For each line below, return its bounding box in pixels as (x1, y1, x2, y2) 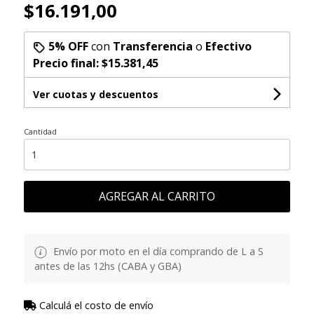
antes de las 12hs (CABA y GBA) (34, 259, 182, 273)
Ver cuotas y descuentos (32, 87, 158, 101)
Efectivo (205, 38, 252, 54)
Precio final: (32, 55, 102, 71)
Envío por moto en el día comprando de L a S (50, 244, 264, 258)
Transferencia (112, 38, 193, 54)
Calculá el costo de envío (36, 298, 153, 312)
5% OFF (48, 38, 88, 54)
